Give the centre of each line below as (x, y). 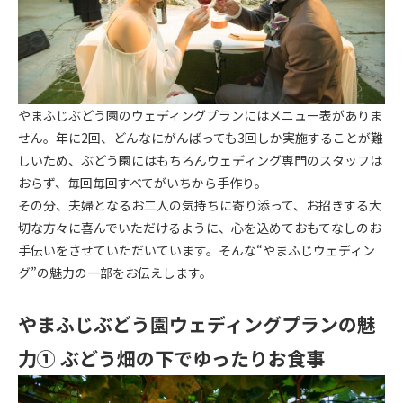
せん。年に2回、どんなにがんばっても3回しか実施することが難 (201, 137)
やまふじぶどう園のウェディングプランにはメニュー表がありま (200, 115)
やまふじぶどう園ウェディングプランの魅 (197, 323)
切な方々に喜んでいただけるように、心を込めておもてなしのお (200, 227)
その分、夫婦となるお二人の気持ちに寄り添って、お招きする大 (200, 205)
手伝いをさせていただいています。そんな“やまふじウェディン (197, 250)
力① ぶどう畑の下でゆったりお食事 (171, 358)
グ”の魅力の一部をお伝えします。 (115, 272)
